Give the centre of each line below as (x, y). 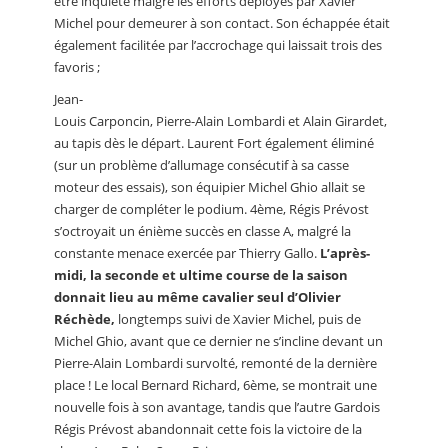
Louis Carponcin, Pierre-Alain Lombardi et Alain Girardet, (220, 120)
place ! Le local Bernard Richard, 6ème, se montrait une (215, 384)
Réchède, (84, 318)
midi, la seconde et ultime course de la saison (201, 274)
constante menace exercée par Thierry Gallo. (185, 252)
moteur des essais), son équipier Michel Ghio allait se (209, 186)
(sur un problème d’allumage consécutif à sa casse (201, 164)
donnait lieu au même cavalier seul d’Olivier (197, 296)
